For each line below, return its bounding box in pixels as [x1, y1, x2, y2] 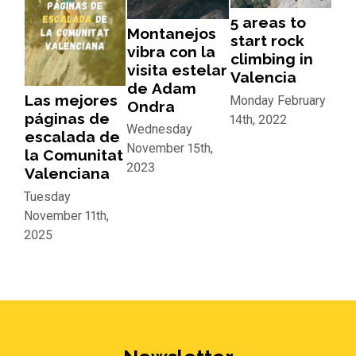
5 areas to [230, 14, 306, 32]
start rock [230, 32, 304, 50]
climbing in [230, 50, 313, 68]
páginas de [25, 110, 110, 128]
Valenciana [25, 164, 110, 183]
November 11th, [24, 208, 109, 224]
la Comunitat [25, 146, 123, 164]
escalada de [25, 128, 120, 146]
